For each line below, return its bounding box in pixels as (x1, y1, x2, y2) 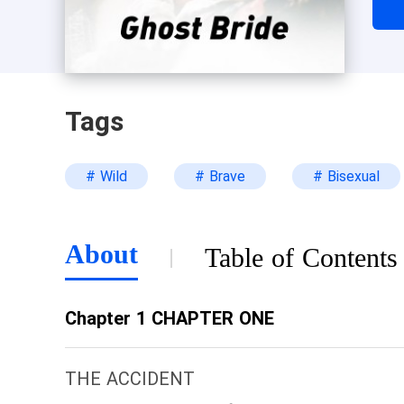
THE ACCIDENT (65, 368, 195, 390)
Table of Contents (205, 243, 398, 272)
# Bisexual (313, 168, 380, 185)
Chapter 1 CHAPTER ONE (65, 308, 274, 329)
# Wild (86, 168, 127, 185)
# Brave (195, 168, 245, 185)
